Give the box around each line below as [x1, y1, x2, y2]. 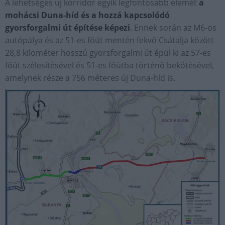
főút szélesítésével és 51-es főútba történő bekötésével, [5, 60, 214, 71]
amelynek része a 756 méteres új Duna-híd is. [5, 72, 175, 84]
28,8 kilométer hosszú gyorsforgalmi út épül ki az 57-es [5, 47, 211, 59]
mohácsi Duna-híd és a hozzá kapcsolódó [5, 10, 170, 21]
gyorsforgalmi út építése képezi [5, 22, 130, 34]
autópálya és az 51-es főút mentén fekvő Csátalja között [5, 35, 214, 46]
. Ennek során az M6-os [130, 22, 216, 34]
